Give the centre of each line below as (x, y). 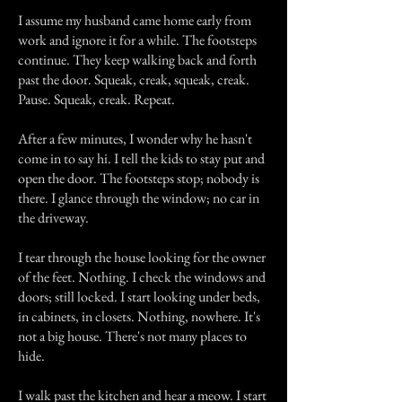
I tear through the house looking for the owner (142, 257)
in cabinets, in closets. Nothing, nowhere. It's (139, 316)
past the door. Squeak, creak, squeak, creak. (134, 79)
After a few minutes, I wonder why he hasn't (135, 139)
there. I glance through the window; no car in (139, 198)
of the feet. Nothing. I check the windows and (142, 277)
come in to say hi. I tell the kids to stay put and (141, 158)
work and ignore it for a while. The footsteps (137, 40)
